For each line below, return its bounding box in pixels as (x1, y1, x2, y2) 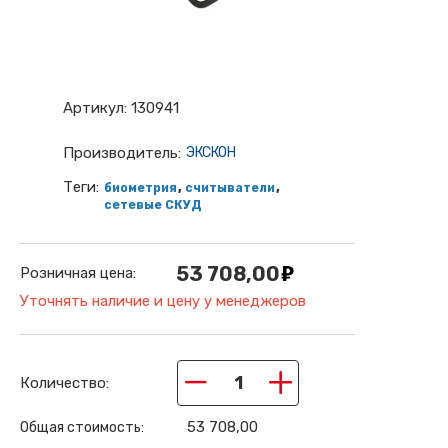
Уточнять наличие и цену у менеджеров (20, 291, 306, 310)
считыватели (184, 180, 275, 195)
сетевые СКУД (103, 197, 202, 212)
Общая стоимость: (20, 418, 147, 436)
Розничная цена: (20, 264, 136, 282)
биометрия (103, 180, 177, 195)
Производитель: (62, 143, 181, 162)
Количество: (20, 373, 109, 392)
